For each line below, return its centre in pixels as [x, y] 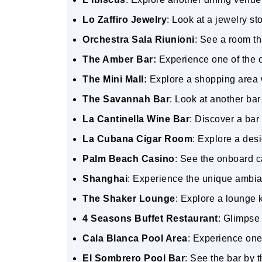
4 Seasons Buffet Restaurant [150, 218]
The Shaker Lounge [129, 199]
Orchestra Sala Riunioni [139, 39]
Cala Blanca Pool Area [135, 238]
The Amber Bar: [119, 59]
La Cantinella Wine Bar [136, 119]
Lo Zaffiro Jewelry [125, 20]
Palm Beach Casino [129, 159]
